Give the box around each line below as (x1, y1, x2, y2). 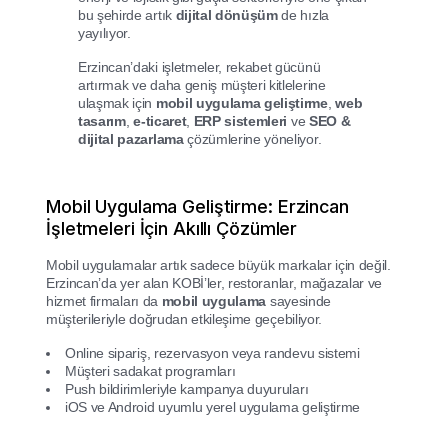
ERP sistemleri (193, 113, 288, 130)
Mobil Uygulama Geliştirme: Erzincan (46, 196, 349, 218)
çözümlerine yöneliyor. (183, 131, 322, 148)
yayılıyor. (78, 25, 131, 42)
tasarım (78, 113, 126, 130)
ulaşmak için (78, 95, 156, 112)
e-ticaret (133, 113, 187, 130)
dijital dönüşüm (175, 7, 278, 24)
